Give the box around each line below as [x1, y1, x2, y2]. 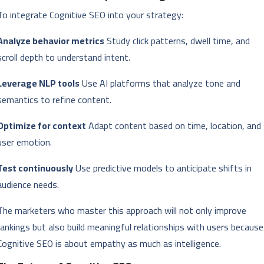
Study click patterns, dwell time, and [104, 32, 250, 50]
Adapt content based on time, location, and [86, 117, 262, 135]
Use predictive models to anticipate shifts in [73, 159, 252, 177]
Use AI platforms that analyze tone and [80, 74, 241, 93]
